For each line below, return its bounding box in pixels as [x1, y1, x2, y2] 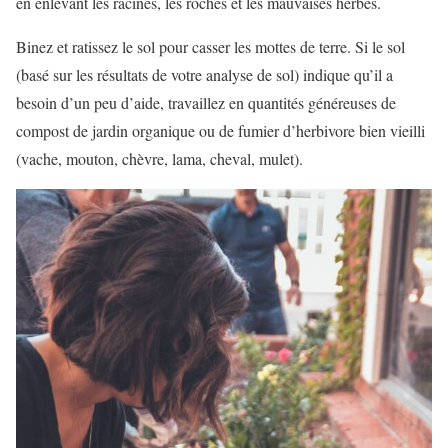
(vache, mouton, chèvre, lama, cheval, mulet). [16, 148, 303, 170]
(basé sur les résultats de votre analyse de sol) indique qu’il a [16, 64, 393, 86]
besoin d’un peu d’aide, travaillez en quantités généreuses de [16, 92, 396, 114]
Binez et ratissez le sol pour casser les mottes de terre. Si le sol [16, 36, 405, 58]
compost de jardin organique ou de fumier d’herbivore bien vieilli [16, 120, 425, 142]
